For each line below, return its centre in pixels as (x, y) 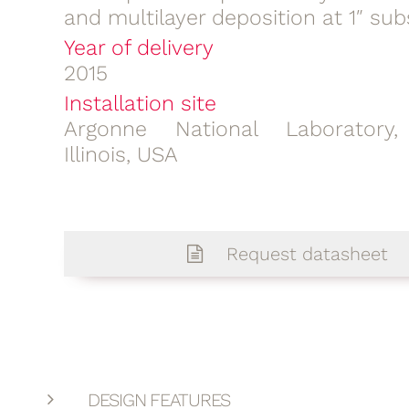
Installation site (140, 103)
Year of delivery (139, 47)
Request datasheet (304, 254)
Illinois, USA (121, 154)
